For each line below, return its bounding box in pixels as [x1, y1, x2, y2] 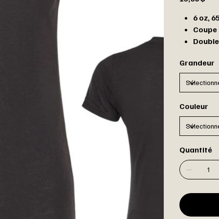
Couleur [179, 101, 208, 111]
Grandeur [179, 58, 215, 68]
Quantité [179, 145, 212, 155]
